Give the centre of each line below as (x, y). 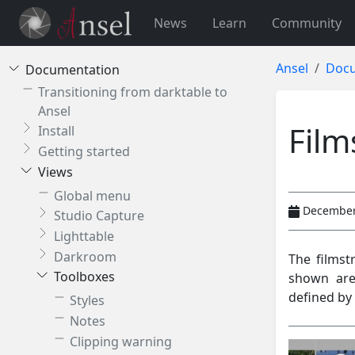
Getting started (84, 152)
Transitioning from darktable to (133, 92)
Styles (87, 301)
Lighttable (84, 237)
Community (306, 23)
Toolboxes (84, 277)
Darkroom (85, 256)
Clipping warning (121, 341)
